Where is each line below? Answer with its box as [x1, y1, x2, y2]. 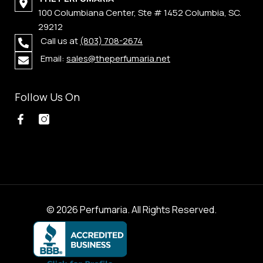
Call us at [41, 34, 80, 47]
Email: [41, 52, 66, 65]
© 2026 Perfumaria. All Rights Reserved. [46, 203, 217, 216]
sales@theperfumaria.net [66, 52, 170, 65]
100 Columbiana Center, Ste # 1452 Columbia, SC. [38, 6, 242, 19]
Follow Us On [15, 89, 80, 104]
